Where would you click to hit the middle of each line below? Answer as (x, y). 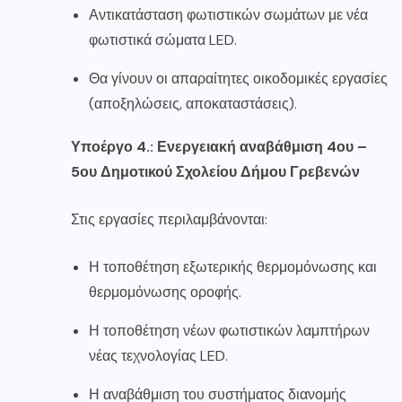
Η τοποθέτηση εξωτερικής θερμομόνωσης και (233, 267)
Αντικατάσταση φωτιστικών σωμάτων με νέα (228, 15)
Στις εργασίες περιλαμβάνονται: (169, 220)
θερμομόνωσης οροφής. (165, 293)
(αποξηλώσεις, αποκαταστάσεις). (193, 104)
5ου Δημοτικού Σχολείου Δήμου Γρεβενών (215, 172)
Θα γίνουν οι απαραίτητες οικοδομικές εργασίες (238, 79)
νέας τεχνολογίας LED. (158, 356)
